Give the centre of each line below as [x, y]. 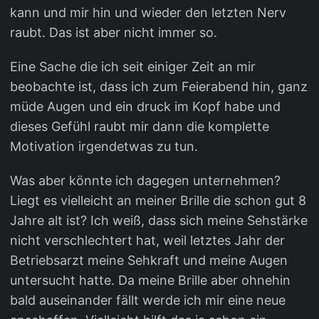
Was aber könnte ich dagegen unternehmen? [145, 181]
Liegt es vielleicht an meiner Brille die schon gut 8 [158, 200]
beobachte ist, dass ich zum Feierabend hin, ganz [159, 87]
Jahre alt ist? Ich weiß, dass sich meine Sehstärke [159, 220]
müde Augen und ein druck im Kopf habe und [145, 106]
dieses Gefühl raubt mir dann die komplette [140, 126]
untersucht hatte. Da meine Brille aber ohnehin [150, 280]
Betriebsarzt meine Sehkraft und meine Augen [149, 260]
